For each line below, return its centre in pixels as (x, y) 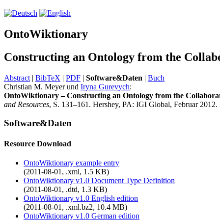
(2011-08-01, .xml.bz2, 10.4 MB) (75, 207)
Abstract (17, 78)
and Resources (27, 104)
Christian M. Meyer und (42, 86)
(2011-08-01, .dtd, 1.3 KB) (65, 189)
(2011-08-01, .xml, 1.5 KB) (66, 171)
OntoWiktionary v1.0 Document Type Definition (99, 180)
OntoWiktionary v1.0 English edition (81, 198)
